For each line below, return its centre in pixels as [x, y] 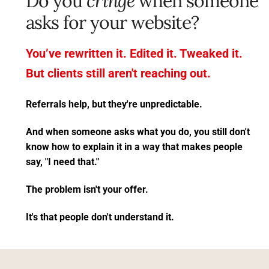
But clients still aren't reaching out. [118, 74]
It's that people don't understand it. [100, 217]
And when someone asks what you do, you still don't [138, 132]
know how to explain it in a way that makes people [134, 147]
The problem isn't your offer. [88, 190]
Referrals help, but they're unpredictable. [114, 104]
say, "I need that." [62, 162]
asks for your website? [114, 23]
